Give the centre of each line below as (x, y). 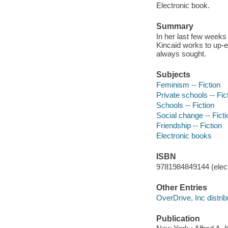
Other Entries (181, 188)
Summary (175, 26)
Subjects (173, 75)
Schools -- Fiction (185, 105)
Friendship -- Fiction (189, 125)
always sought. (181, 53)
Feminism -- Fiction (188, 84)
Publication (178, 218)
